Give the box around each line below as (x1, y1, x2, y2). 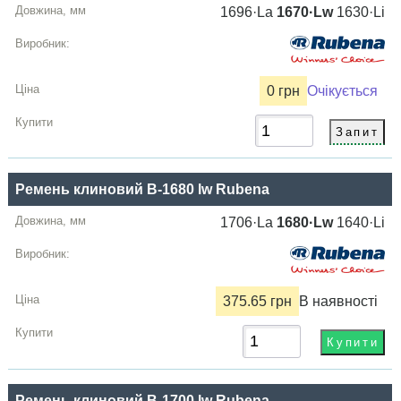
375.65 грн (223, 294, 293, 310)
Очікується (307, 83, 379, 99)
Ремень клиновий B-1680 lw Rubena (15, 182, 270, 198)
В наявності (299, 294, 379, 310)
